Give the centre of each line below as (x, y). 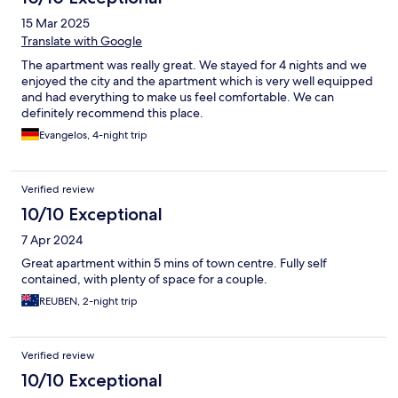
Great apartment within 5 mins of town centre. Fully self (174, 263)
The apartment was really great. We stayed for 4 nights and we (194, 65)
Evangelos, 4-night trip (93, 135)
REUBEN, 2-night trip (88, 302)
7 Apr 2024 (52, 240)
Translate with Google (82, 41)
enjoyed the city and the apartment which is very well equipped (197, 81)
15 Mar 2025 (56, 24)
